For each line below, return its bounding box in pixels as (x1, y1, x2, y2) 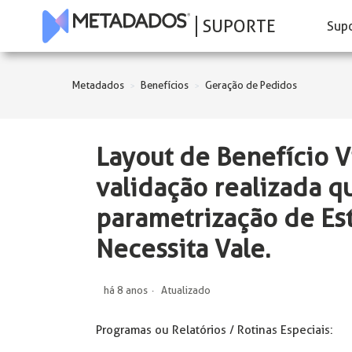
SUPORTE (202, 15, 276, 36)
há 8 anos (104, 284, 148, 296)
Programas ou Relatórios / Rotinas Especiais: (96, 322, 333, 337)
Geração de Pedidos (205, 79, 297, 91)
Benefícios (141, 79, 189, 91)
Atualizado (161, 284, 211, 296)
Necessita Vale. (96, 234, 270, 264)
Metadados (72, 79, 124, 91)
